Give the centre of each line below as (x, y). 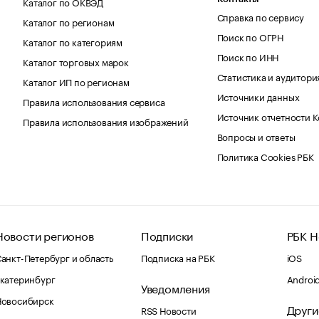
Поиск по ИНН (248, 56)
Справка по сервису (261, 16)
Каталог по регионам (69, 21)
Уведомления (175, 287)
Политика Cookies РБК (265, 156)
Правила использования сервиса (94, 101)
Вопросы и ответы (256, 136)
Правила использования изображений (106, 121)
